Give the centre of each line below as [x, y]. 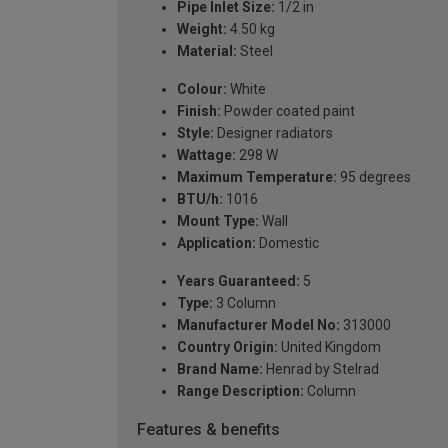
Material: [207, 50]
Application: [216, 242]
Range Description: [240, 390]
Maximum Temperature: [257, 176]
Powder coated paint [288, 110]
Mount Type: [218, 220]
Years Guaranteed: [238, 280]
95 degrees [374, 176]
